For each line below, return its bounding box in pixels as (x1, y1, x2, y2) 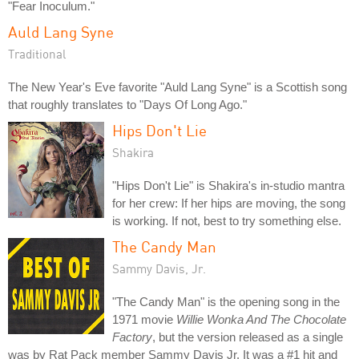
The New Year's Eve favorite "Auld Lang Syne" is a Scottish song (8, 80, 347, 94)
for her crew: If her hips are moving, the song (112, 196, 345, 210)
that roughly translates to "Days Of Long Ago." (8, 98, 247, 111)
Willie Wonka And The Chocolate (176, 313, 346, 326)
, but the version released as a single (152, 330, 343, 344)
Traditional (8, 46, 67, 61)
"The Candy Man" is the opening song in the (112, 295, 340, 309)
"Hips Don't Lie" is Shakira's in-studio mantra (112, 179, 345, 192)
